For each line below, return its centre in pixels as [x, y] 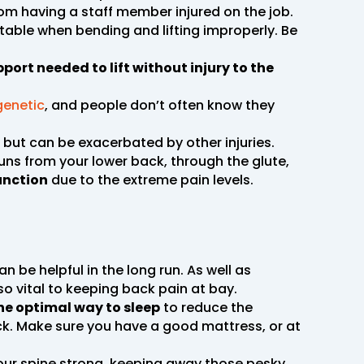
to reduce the [206, 307]
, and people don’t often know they [160, 105]
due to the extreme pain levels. [151, 180]
